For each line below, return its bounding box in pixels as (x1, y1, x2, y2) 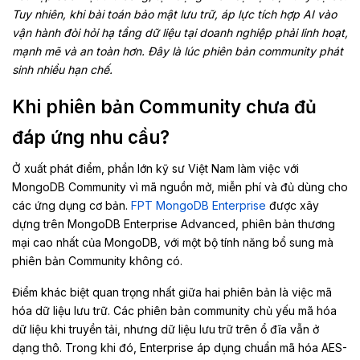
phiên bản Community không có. (12, 254, 182, 268)
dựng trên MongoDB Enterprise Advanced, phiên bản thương (12, 217, 335, 231)
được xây (266, 198, 319, 212)
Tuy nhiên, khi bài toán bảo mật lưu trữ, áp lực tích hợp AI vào (12, 7, 337, 21)
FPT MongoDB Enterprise (131, 198, 266, 212)
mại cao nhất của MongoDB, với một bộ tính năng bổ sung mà (12, 235, 333, 249)
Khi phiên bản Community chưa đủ (12, 96, 317, 117)
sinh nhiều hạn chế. (12, 63, 112, 76)
